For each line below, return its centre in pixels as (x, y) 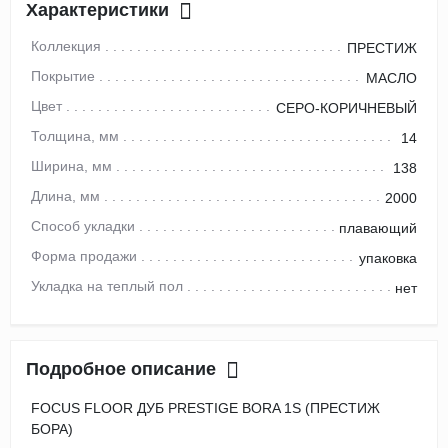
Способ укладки (83, 226)
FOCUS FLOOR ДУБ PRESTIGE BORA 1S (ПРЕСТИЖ (205, 408)
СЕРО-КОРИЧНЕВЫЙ (346, 108)
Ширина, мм (71, 166)
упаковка (388, 258)
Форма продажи (86, 256)
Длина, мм (65, 196)
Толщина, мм (75, 136)
